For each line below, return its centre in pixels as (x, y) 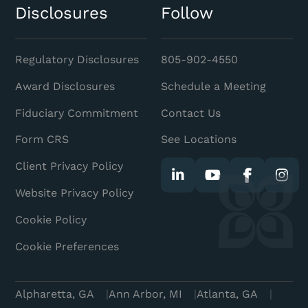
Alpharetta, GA (55, 294)
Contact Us (191, 113)
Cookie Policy (51, 220)
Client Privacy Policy (69, 166)
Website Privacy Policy (75, 193)
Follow (187, 13)
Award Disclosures (65, 86)
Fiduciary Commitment (77, 113)
